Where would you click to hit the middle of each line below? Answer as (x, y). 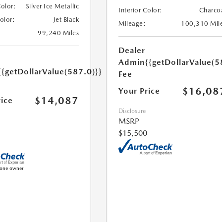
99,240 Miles (58, 33)
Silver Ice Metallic (52, 6)
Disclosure (132, 111)
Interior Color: (140, 10)
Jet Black (66, 20)
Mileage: (132, 24)
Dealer (132, 51)
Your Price (139, 91)
